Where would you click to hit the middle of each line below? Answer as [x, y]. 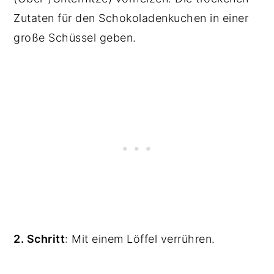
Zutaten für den [56, 18]
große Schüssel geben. [75, 38]
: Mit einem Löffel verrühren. [140, 239]
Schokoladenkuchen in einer [174, 18]
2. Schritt [39, 239]
